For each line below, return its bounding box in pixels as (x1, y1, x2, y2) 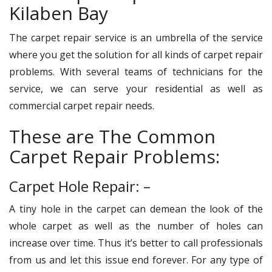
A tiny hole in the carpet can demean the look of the (9, 202, 263, 216)
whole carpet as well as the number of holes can (9, 219, 263, 233)
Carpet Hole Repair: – (9, 175, 154, 196)
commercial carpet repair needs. (9, 98, 154, 112)
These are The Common (9, 123, 216, 149)
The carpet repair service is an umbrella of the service (9, 30, 263, 44)
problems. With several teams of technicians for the (9, 64, 263, 78)
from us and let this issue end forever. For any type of (9, 253, 263, 267)
